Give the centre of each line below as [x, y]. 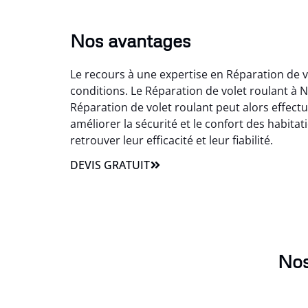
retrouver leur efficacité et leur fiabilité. [172, 140]
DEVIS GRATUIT [110, 165]
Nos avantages [130, 40]
